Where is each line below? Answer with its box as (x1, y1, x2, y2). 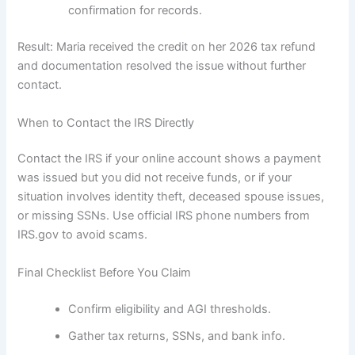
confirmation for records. (68, 3, 203, 18)
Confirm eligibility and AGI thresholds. (68, 301, 272, 316)
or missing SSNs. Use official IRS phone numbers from (17, 208, 311, 223)
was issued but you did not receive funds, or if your (17, 170, 292, 185)
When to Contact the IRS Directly (17, 115, 195, 130)
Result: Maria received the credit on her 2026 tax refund (17, 40, 316, 55)
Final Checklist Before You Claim (17, 265, 192, 280)
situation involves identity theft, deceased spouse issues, (17, 189, 325, 204)
